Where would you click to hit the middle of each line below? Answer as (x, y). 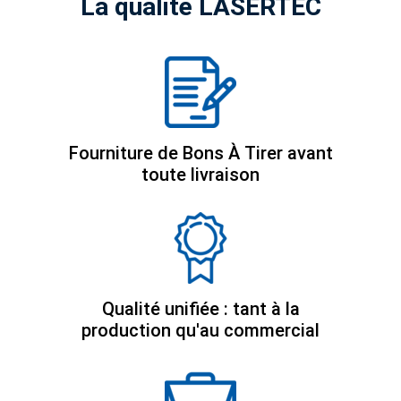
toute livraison (200, 174)
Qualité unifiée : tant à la (200, 308)
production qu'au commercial (200, 330)
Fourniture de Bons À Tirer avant (200, 153)
